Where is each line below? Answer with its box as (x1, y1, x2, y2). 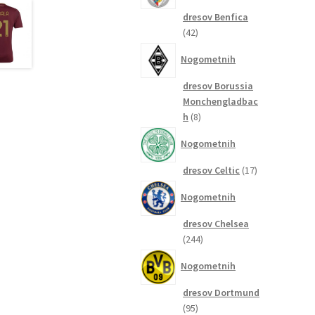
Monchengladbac (183, 94, 259, 108)
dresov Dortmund (183, 285, 260, 299)
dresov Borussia (183, 79, 254, 92)
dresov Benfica (183, 10, 249, 23)
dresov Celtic (183, 163, 240, 176)
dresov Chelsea (183, 217, 250, 230)
